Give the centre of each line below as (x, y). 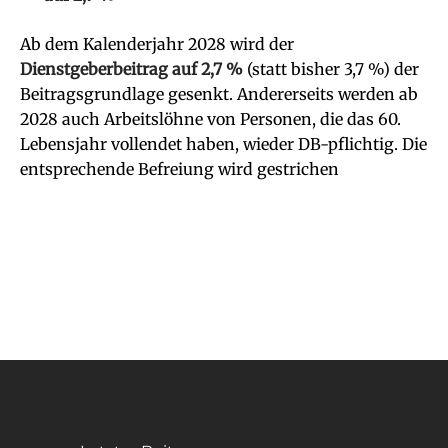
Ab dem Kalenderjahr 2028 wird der (157, 44)
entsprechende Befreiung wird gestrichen (179, 169)
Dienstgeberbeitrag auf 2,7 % (131, 69)
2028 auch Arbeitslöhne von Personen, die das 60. (210, 119)
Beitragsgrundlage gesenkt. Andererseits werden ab (219, 94)
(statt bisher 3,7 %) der (331, 69)
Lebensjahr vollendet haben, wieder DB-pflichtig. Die (223, 144)
